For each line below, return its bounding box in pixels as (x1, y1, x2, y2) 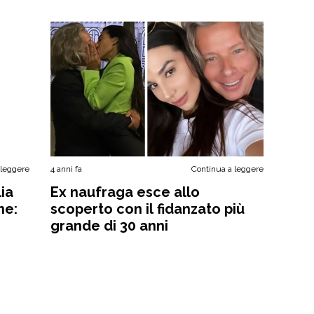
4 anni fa (50, 164, 83, 174)
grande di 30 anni (50, 217, 169, 234)
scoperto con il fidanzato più (50, 200, 245, 217)
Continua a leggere (191, 164, 264, 174)
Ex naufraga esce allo (50, 184, 200, 200)
